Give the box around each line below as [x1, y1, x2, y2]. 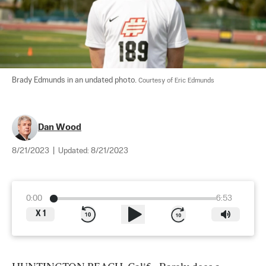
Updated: [58, 147, 91, 155]
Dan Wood [38, 122, 81, 132]
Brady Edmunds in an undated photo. [12, 76, 138, 84]
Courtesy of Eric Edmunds [138, 77, 214, 84]
